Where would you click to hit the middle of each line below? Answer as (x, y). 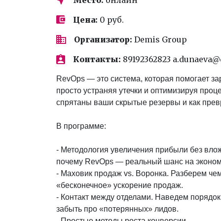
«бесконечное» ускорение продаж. (120, 185)
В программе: (81, 126)
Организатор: (103, 39)
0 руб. (111, 19)
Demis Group (160, 39)
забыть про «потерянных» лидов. (117, 209)
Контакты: (97, 59)
